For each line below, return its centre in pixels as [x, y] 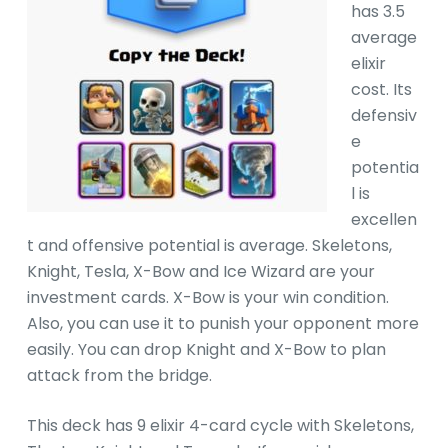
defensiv [383, 116]
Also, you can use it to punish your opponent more [222, 324]
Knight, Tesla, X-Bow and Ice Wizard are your [200, 272]
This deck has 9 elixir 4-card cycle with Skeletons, [220, 426]
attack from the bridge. [119, 376]
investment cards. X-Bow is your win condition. [207, 298]
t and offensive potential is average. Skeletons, [209, 246]
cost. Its [381, 90]
